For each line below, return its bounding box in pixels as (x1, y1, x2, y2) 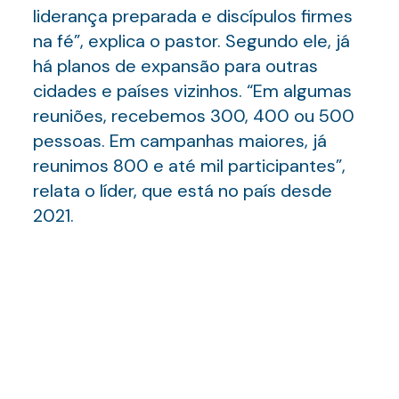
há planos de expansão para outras (32, 54, 318, 77)
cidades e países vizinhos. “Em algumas (32, 79, 352, 102)
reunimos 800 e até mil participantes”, (32, 154, 346, 177)
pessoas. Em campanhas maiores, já (32, 129, 327, 152)
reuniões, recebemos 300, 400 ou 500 (32, 104, 354, 127)
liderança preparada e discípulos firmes (32, 4, 353, 28)
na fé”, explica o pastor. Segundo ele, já (32, 29, 350, 53)
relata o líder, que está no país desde (32, 179, 332, 202)
